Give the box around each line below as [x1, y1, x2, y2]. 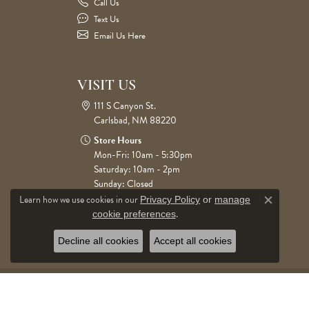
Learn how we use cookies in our [19, 192, 141, 207]
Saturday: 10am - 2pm [94, 162, 180, 177]
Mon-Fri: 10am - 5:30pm [94, 148, 192, 162]
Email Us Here [94, 29, 146, 43]
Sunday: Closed [94, 177, 153, 191]
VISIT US [77, 78, 136, 94]
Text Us [94, 12, 119, 26]
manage [215, 194, 251, 205]
